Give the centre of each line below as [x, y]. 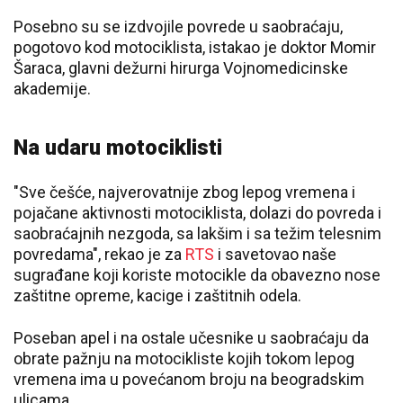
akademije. [52, 89]
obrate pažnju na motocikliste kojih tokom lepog [184, 358]
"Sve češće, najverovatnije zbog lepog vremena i [184, 192]
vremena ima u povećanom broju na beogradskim [189, 379]
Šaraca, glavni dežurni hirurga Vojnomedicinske [181, 68]
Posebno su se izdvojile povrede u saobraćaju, [178, 27]
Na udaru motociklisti [118, 148]
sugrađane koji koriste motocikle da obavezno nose [197, 275]
